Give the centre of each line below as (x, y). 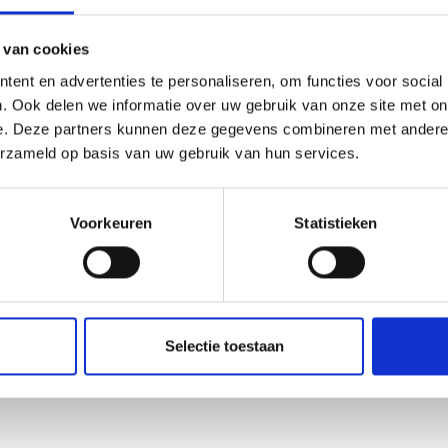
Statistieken (336, 223)
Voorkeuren (111, 223)
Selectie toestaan (224, 346)
